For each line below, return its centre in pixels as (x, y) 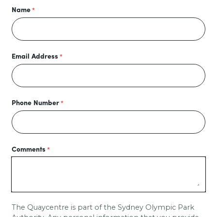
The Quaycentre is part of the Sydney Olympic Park (103, 208)
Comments (29, 150)
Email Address (35, 57)
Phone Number (35, 103)
